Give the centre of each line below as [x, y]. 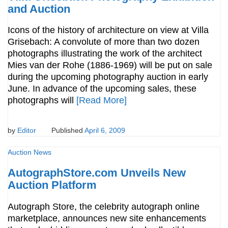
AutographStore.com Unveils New [97, 173]
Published [68, 130]
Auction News [30, 152]
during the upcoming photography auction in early [108, 77]
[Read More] [102, 101]
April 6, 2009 [105, 130]
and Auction [39, 9]
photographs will [42, 101]
